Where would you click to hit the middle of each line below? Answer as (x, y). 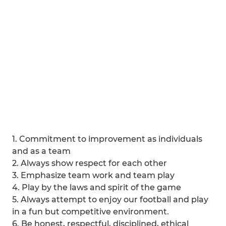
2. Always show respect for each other (90, 163)
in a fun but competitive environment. (91, 212)
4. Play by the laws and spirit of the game (97, 187)
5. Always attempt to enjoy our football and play (110, 200)
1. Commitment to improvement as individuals (107, 139)
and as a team (41, 151)
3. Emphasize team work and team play (93, 175)
